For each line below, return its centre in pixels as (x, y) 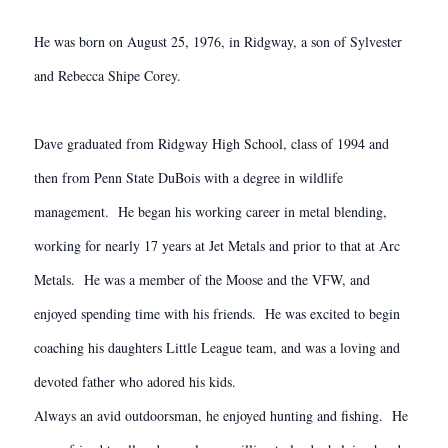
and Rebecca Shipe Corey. (107, 75)
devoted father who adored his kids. (135, 381)
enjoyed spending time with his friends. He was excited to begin (217, 313)
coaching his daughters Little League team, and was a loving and (217, 347)
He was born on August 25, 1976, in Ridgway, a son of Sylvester (218, 41)
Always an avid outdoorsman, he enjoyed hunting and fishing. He (221, 415)
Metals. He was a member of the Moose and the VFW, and (202, 279)
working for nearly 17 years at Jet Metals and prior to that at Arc (217, 245)
